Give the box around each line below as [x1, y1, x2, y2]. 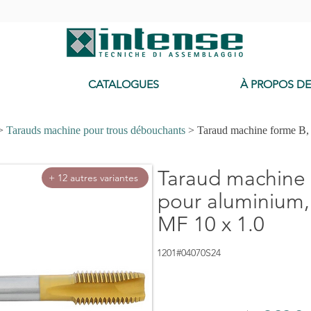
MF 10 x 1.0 [157, 212, 264, 237]
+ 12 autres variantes [49, 171, 139, 185]
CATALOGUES [88, 78, 159, 92]
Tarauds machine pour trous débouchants [6, 124, 185, 137]
